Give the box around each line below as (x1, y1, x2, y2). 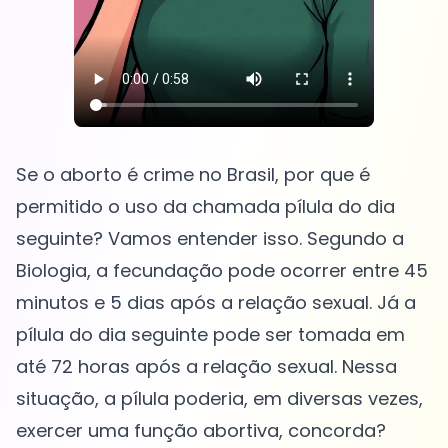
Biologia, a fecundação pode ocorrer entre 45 (16, 258, 428, 284)
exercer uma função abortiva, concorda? (16, 418, 386, 444)
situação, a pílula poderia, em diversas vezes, (16, 386, 423, 412)
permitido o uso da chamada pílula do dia (16, 194, 395, 220)
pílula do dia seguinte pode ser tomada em (16, 322, 405, 348)
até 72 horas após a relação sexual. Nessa (16, 354, 397, 380)
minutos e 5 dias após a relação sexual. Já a (16, 290, 416, 316)
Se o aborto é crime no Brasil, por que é (16, 162, 370, 188)
